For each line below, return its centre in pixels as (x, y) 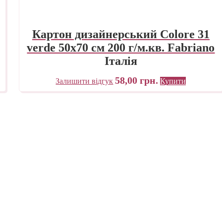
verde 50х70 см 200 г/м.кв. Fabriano (121, 47)
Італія (121, 61)
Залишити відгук (84, 81)
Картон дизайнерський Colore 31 (121, 34)
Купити (173, 81)
